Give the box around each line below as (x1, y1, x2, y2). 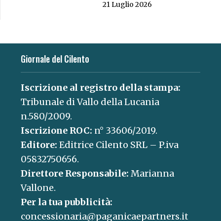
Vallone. (20, 182, 56, 194)
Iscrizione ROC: (20, 125, 92, 137)
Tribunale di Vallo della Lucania (20, 96, 159, 108)
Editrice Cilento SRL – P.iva (57, 139, 179, 151)
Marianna (128, 168, 174, 180)
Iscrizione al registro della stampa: (20, 82, 181, 94)
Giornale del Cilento (20, 52, 89, 66)
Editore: (20, 139, 57, 151)
